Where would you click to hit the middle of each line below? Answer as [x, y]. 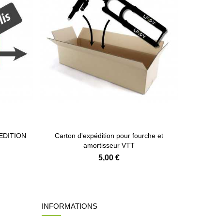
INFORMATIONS [70, 206]
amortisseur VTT [109, 145]
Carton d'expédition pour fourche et [109, 135]
